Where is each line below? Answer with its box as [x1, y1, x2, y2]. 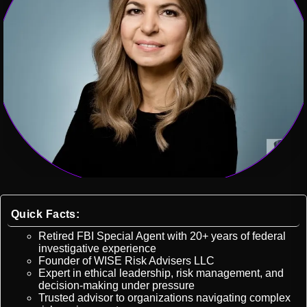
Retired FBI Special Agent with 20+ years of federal [38, 230, 286, 243]
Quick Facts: [11, 208, 80, 221]
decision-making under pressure [38, 280, 195, 292]
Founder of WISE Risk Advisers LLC [38, 255, 214, 267]
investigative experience [38, 243, 156, 255]
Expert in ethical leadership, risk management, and [38, 267, 284, 280]
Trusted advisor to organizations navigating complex [38, 292, 291, 304]
